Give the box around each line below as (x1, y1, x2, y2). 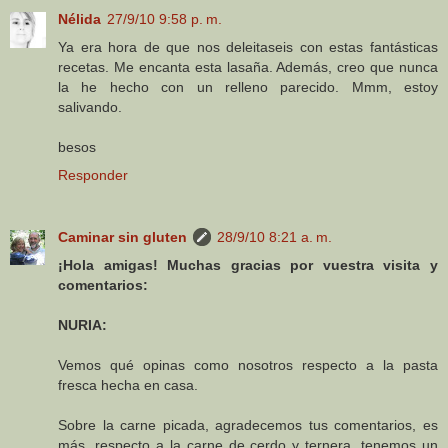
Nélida (58, 11, 101, 28)
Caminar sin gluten (58, 229, 187, 246)
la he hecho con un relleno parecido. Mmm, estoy (58, 79, 438, 96)
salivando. (58, 99, 122, 116)
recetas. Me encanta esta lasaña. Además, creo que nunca (58, 59, 438, 76)
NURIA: (58, 317, 107, 334)
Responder (58, 167, 128, 184)
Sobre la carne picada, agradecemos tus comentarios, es (58, 417, 438, 434)
